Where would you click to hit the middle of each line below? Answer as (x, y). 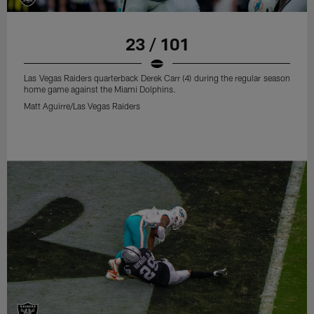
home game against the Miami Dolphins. (100, 89)
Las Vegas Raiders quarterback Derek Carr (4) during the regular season (157, 77)
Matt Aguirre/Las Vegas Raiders (82, 105)
